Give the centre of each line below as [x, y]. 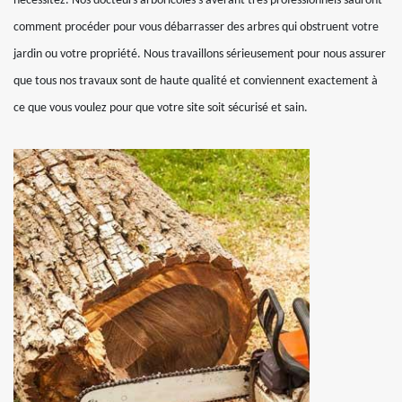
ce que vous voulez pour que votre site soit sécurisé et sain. [161, 108]
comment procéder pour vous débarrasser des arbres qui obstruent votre [196, 27]
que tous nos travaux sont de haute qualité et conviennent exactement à [196, 81]
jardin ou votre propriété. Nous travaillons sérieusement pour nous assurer [200, 54]
